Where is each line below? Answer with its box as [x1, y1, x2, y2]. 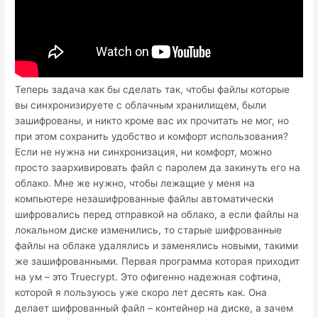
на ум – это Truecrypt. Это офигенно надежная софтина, [15, 271, 282, 283]
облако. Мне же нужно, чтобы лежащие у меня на [15, 177, 256, 190]
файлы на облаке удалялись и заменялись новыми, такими [15, 240, 299, 252]
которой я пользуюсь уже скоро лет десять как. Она [15, 287, 268, 299]
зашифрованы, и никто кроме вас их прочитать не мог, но [15, 115, 290, 127]
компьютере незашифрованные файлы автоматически [15, 193, 274, 205]
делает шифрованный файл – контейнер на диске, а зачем [15, 302, 294, 314]
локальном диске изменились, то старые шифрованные [15, 224, 283, 236]
